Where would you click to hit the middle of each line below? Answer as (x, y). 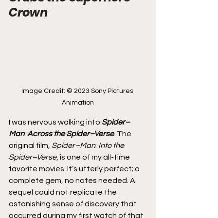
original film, (30, 145)
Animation (78, 102)
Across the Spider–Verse (71, 134)
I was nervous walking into (55, 122)
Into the (112, 145)
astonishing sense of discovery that (73, 204)
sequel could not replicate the (64, 192)
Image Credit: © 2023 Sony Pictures (78, 91)
